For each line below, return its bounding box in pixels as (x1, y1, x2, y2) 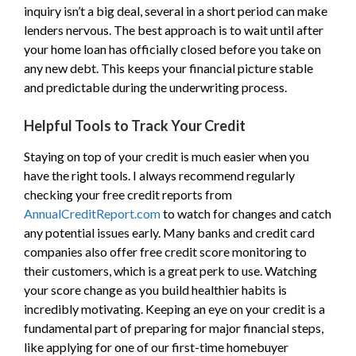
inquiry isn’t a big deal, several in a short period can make (24, 3, 327, 18)
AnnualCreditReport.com (24, 206, 161, 221)
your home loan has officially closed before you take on (24, 41, 321, 56)
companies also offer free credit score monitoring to (24, 244, 307, 259)
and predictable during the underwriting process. (24, 79, 287, 95)
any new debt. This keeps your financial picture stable (24, 60, 313, 75)
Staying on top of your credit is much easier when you (24, 149, 309, 164)
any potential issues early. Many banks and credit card (24, 225, 315, 240)
